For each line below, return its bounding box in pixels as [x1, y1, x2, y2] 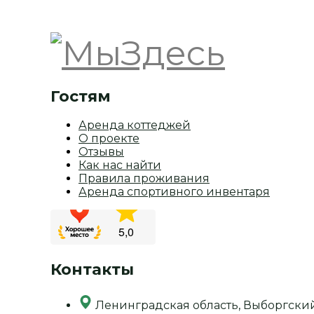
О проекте [78, 131, 139, 145]
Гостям [50, 86, 111, 106]
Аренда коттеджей [78, 118, 191, 132]
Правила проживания [78, 171, 210, 185]
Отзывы [78, 144, 124, 158]
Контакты [50, 260, 134, 280]
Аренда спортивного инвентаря [78, 184, 270, 198]
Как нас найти [78, 158, 161, 172]
